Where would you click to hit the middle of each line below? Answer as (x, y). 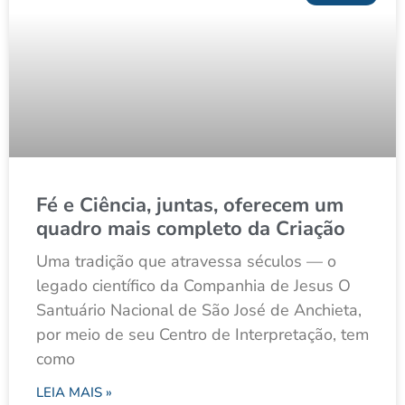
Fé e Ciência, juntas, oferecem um (190, 206)
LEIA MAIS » (74, 393)
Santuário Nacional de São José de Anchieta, (199, 311)
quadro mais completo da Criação (191, 229)
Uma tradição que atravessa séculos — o (186, 262)
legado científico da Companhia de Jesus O (193, 286)
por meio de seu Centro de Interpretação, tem (202, 335)
